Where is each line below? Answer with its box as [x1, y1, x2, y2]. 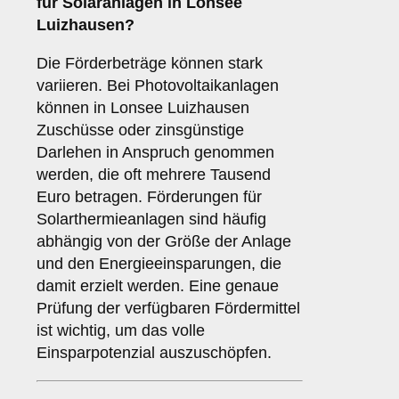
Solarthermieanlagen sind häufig [37, 210, 266, 229]
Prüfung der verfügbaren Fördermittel [37, 299, 300, 318]
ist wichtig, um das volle [37, 322, 205, 340]
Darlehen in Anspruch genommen [37, 143, 274, 162]
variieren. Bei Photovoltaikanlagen [37, 77, 279, 95]
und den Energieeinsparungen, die [37, 255, 281, 273]
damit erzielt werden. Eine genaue [37, 277, 279, 296]
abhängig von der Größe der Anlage [37, 232, 291, 251]
